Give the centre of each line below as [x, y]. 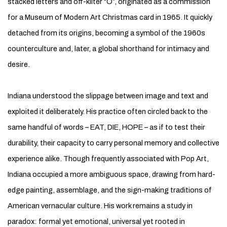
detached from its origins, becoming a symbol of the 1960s [106, 33]
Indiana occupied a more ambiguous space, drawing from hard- [111, 174]
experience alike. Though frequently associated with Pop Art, [108, 159]
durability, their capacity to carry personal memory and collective [113, 143]
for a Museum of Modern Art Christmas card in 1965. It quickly [110, 17]
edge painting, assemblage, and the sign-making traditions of [110, 190]
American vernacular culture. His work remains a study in [100, 206]
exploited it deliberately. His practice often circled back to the [108, 111]
